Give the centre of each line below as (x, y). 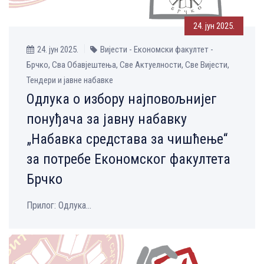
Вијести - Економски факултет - (157, 49)
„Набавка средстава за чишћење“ (127, 139)
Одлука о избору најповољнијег (122, 99)
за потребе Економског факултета (128, 159)
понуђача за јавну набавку (107, 119)
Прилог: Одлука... (59, 205)
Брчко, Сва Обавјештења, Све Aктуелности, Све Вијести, (128, 65)
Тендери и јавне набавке (70, 80)
